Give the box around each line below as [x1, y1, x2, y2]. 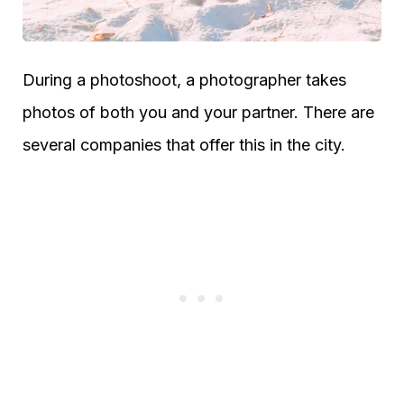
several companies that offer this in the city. [23, 135, 345, 155]
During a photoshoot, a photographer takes [23, 70, 346, 90]
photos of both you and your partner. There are [23, 103, 374, 123]
